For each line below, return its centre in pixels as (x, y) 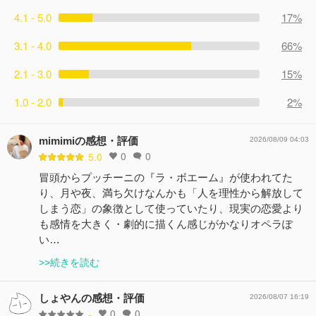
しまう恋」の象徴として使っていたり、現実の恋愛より (171, 208)
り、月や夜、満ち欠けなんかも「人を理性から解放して (171, 193)
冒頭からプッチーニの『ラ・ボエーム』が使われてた (166, 177)
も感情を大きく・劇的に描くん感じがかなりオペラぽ (166, 224)
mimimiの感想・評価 (89, 140)
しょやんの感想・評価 (92, 298)
